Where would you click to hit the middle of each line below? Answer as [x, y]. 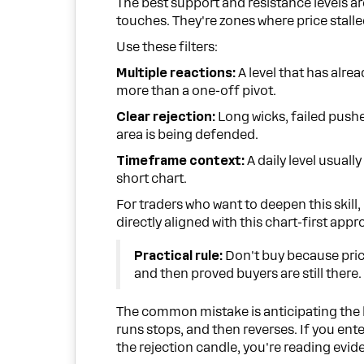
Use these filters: [167, 48]
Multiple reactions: [176, 74]
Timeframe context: [181, 161]
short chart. [152, 179]
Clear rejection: [166, 117]
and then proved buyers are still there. [248, 273]
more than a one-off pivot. [197, 91]
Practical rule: [179, 256]
